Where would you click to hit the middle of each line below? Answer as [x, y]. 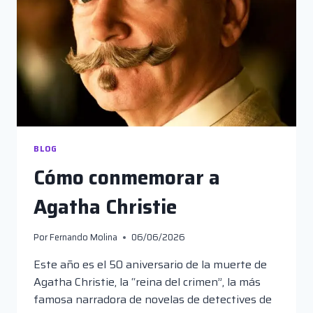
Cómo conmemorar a [127, 177]
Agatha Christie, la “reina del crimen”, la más [147, 282]
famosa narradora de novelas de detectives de [153, 299]
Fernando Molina [84, 237]
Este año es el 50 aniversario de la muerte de [150, 264]
